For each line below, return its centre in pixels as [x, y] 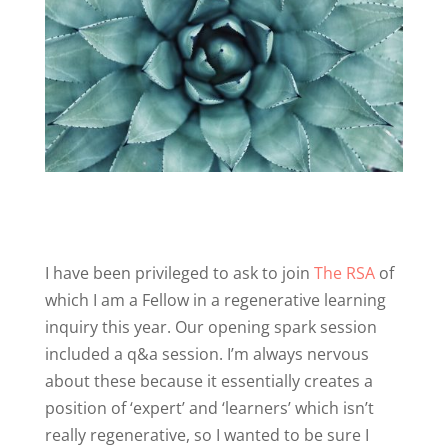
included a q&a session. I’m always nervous [206, 353]
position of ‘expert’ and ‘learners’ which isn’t [209, 407]
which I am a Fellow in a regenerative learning [215, 299]
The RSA [344, 272]
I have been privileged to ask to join [179, 272]
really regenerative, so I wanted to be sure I [206, 434]
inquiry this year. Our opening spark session [210, 326]
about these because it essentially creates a [208, 380]
